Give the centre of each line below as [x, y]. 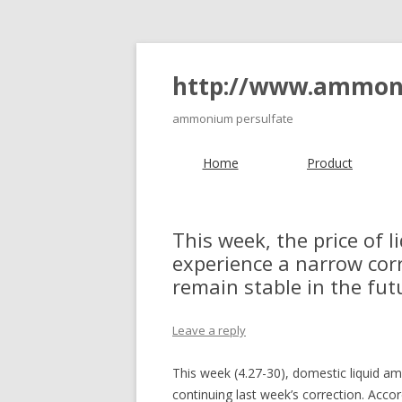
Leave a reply [209, 330]
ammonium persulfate [233, 118]
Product [330, 163]
